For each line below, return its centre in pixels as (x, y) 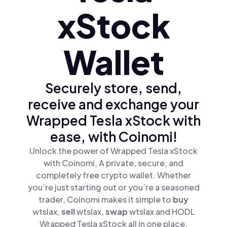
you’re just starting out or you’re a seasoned (113, 187)
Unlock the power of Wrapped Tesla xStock (113, 151)
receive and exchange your (113, 104)
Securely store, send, (113, 88)
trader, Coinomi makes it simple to (106, 199)
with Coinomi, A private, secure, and (113, 163)
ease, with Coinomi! (113, 137)
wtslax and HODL (162, 212)
